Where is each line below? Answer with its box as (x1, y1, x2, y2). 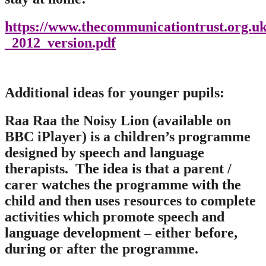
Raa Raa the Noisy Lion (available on (5, 113, 231, 129)
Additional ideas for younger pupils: (5, 85, 224, 101)
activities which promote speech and (5, 209, 224, 225)
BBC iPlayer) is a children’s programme (5, 129, 251, 145)
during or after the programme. (5, 241, 198, 257)
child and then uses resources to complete (5, 193, 256, 209)
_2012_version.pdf (5, 34, 116, 50)
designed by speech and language (5, 145, 204, 161)
